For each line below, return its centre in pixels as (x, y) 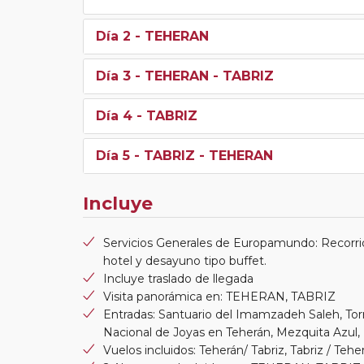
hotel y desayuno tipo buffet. (185, 260)
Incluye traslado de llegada (178, 278)
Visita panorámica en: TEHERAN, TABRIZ (219, 296)
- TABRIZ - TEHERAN (201, 155)
